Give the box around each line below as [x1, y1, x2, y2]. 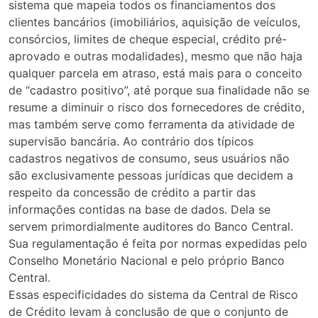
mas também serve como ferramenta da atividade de [9, 117, 295, 132]
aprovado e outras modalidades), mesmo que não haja [9, 49, 302, 64]
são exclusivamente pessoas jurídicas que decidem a [9, 168, 293, 183]
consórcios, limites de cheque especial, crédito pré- [9, 32, 287, 47]
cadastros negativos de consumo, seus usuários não [9, 151, 290, 166]
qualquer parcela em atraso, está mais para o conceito [9, 66, 302, 81]
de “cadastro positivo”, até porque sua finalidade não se [9, 83, 309, 98]
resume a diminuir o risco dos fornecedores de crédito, [9, 100, 305, 115]
